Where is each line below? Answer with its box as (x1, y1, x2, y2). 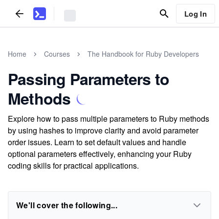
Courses (44, 49, 70, 59)
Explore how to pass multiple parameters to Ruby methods (8, 113, 209, 124)
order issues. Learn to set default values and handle (8, 136, 186, 148)
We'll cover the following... (16, 199, 118, 211)
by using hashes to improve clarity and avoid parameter (8, 125, 198, 136)
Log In (184, 8, 207, 19)
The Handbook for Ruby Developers (88, 49, 199, 59)
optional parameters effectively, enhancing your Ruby (8, 148, 192, 159)
